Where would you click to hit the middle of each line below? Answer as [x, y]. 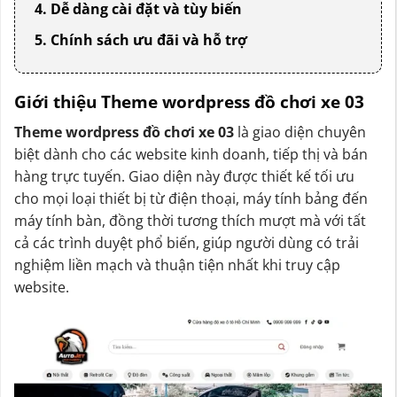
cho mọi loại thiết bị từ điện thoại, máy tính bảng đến [191, 198]
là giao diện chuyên [300, 132]
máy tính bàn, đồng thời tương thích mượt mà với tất [190, 220]
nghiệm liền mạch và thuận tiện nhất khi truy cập [177, 265]
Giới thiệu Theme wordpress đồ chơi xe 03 [189, 102]
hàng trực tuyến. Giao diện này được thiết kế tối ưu [184, 176]
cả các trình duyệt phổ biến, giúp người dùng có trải [187, 242]
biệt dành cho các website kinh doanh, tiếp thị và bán [191, 154]
